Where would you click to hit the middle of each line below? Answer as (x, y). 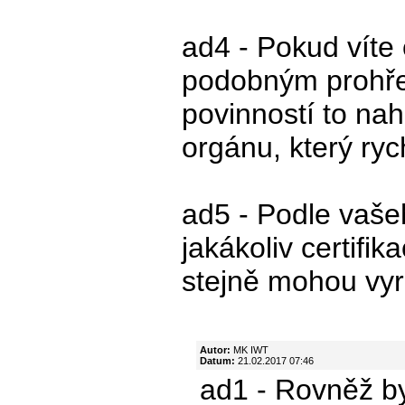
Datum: (217, 360)
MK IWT (250, 349)
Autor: (215, 349)
